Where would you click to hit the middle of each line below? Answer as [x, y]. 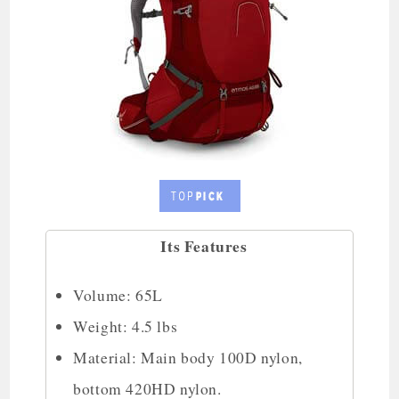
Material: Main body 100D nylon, [188, 357]
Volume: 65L [118, 295]
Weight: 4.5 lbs [126, 326]
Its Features [204, 245]
